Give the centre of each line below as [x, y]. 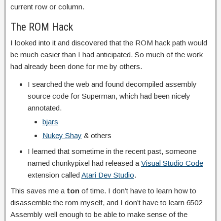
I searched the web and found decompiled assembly [112, 84]
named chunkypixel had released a [84, 163]
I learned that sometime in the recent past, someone [112, 151]
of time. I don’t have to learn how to [138, 191]
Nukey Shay [62, 135]
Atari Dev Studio [108, 175]
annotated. [45, 108]
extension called [55, 175]
